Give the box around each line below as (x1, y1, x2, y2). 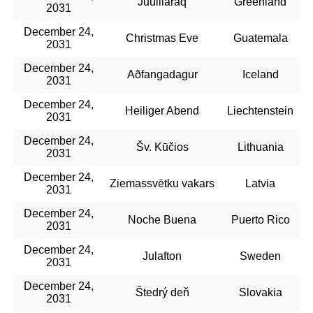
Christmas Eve (126, 31, 198, 44)
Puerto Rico (231, 213, 290, 226)
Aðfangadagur (126, 68, 198, 80)
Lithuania (237, 140, 284, 153)
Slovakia (238, 286, 282, 298)
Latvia (245, 177, 275, 189)
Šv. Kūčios (136, 140, 189, 153)
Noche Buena (128, 213, 196, 226)
